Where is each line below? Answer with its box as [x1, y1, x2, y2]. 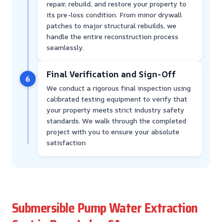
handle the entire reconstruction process [47, 31, 178, 41]
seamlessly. [47, 42, 84, 52]
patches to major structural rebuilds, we [47, 20, 176, 30]
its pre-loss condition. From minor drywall [47, 9, 182, 19]
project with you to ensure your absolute [47, 126, 179, 136]
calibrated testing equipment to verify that [47, 94, 187, 104]
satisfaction [47, 137, 86, 147]
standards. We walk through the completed [47, 115, 186, 125]
